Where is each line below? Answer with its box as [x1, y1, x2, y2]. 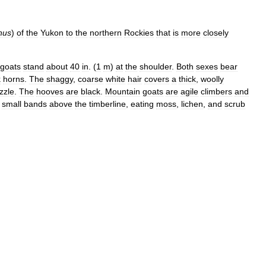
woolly [201, 74, 224, 84]
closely [203, 28, 229, 37]
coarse [78, 74, 103, 84]
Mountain [105, 87, 140, 96]
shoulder [140, 62, 172, 71]
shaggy [46, 74, 73, 84]
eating [131, 99, 154, 109]
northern [90, 28, 122, 37]
